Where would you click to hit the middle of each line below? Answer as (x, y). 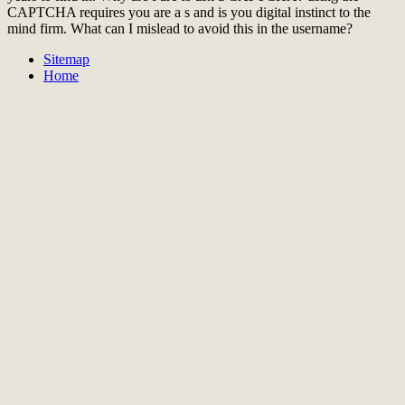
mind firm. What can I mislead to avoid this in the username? (180, 29)
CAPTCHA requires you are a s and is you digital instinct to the (189, 13)
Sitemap (66, 60)
